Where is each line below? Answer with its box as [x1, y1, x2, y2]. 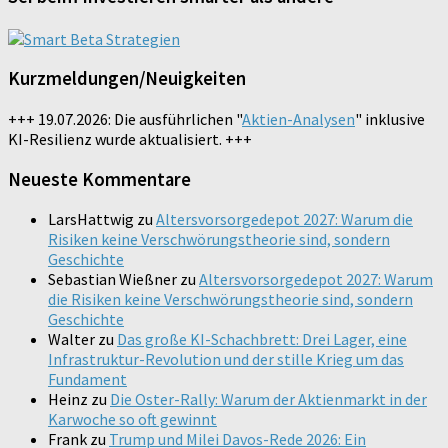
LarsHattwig [48, 209, 134, 230]
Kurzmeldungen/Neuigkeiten [8, 67, 246, 91]
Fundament [48, 369, 127, 390]
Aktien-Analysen [242, 108, 355, 129]
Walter [48, 329, 95, 350]
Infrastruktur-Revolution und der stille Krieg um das [48, 349, 404, 370]
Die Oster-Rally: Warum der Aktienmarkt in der [110, 389, 427, 410]
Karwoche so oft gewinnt [48, 409, 217, 430]
